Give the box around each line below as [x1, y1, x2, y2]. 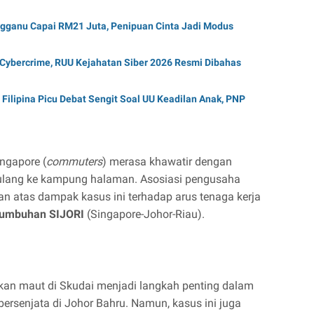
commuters [46, 154, 102, 168]
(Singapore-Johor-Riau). [84, 207, 205, 221]
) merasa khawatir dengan [102, 154, 232, 168]
